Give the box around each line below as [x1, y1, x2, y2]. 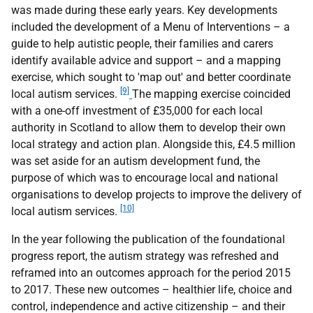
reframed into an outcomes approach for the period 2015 [11, 266, 291, 279]
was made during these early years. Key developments [11, 3, 277, 17]
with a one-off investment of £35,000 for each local [11, 104, 263, 117]
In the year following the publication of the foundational [11, 233, 285, 246]
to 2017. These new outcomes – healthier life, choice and [11, 283, 292, 296]
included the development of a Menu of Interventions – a [11, 20, 290, 34]
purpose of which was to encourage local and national [11, 171, 278, 184]
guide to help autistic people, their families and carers [11, 37, 273, 50]
